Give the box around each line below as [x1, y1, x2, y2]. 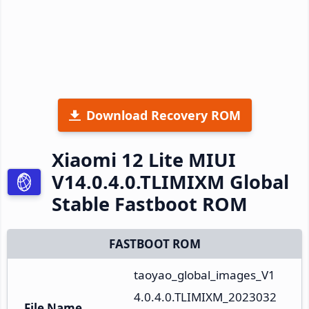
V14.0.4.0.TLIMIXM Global [52, 168, 289, 195]
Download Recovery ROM [86, 106, 241, 123]
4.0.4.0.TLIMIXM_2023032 [134, 288, 277, 305]
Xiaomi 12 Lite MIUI [52, 146, 236, 172]
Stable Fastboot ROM [52, 190, 248, 217]
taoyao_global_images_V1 [134, 266, 275, 283]
